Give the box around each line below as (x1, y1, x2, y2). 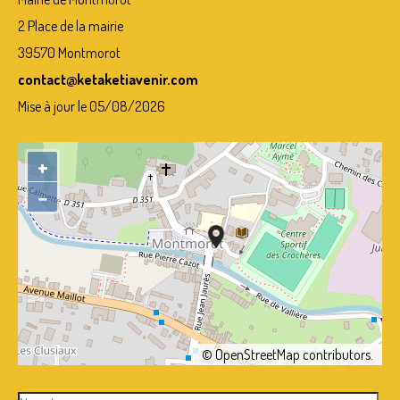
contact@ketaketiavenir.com (18, 70, 198, 88)
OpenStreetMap (215, 345, 300, 363)
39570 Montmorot (18, 43, 121, 62)
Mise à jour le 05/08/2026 (18, 96, 165, 115)
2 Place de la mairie (18, 16, 123, 35)
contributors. (300, 345, 373, 363)
